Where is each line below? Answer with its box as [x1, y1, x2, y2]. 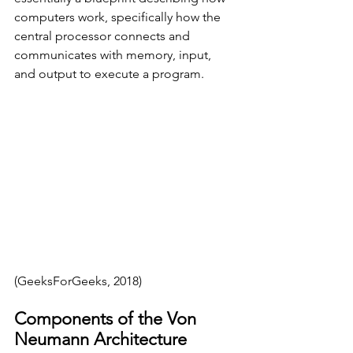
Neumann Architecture [14, 329, 187, 351]
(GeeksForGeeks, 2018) [14, 273, 142, 289]
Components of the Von [14, 308, 201, 330]
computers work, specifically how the [14, 9, 224, 24]
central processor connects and [14, 28, 193, 43]
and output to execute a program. [14, 66, 207, 81]
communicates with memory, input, [14, 47, 214, 62]
